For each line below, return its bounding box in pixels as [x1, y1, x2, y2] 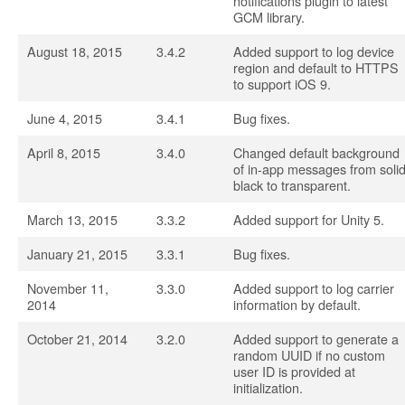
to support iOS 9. [233, 74, 331, 93]
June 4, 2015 [27, 108, 102, 127]
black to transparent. [233, 175, 351, 194]
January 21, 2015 [27, 244, 127, 263]
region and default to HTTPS [233, 58, 399, 77]
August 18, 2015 [27, 42, 122, 61]
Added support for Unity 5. [233, 210, 384, 229]
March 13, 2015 [27, 210, 118, 229]
